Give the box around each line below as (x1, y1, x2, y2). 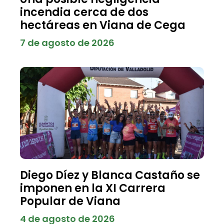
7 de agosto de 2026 (20, 36, 114, 49)
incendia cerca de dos (20, 4, 148, 20)
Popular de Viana (20, 193, 120, 209)
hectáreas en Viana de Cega (20, 17, 185, 33)
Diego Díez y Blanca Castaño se (20, 167, 200, 183)
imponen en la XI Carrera (20, 180, 165, 196)
